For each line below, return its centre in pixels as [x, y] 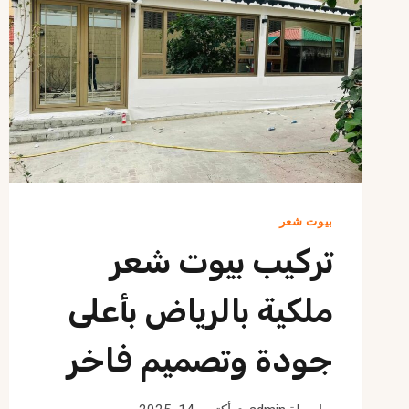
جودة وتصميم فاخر [200, 360]
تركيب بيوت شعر [221, 261]
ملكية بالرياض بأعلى [200, 310]
